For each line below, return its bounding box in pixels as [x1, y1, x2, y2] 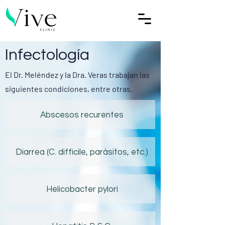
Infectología [5, 47, 89, 63]
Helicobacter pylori [46, 185, 118, 194]
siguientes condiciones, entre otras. [5, 84, 134, 93]
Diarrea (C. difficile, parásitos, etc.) [16, 148, 148, 157]
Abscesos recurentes [40, 110, 124, 120]
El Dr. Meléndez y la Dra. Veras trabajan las [5, 70, 150, 79]
